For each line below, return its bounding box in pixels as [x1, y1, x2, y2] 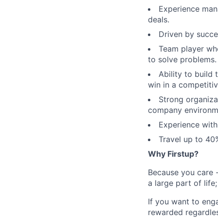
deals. [148, 15, 169, 25]
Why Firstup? [148, 149, 199, 159]
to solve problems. [148, 54, 217, 65]
